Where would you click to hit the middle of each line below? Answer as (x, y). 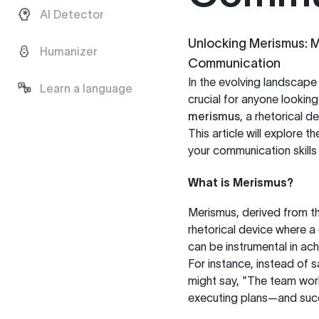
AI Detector (72, 14)
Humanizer (69, 51)
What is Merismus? (241, 182)
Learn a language (86, 88)
